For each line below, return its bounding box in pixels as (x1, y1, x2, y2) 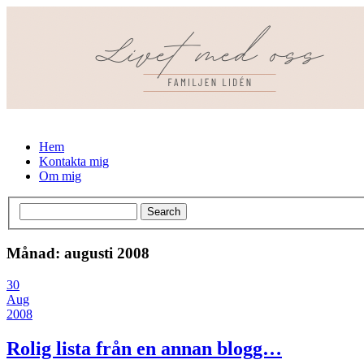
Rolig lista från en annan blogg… (6, 337, 282, 359)
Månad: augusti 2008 (6, 245, 149, 262)
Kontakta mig (39, 154, 109, 168)
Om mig (39, 169, 81, 183)
